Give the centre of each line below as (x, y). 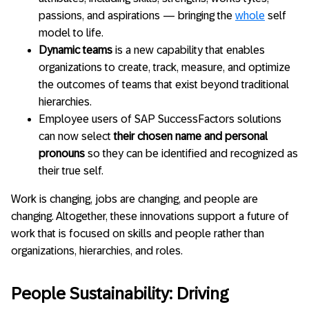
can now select (76, 136)
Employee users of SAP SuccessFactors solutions (160, 119)
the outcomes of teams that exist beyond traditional (164, 84)
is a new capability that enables (189, 50)
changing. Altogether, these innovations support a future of (150, 216)
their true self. (71, 170)
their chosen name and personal (191, 136)
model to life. (71, 32)
